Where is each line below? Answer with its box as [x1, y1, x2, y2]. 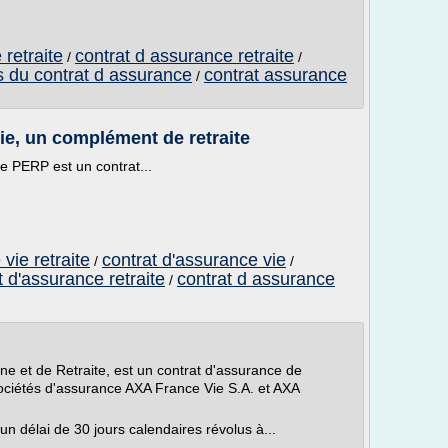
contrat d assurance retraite [75, 46, 294, 66]
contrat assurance [204, 65, 347, 85]
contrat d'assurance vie [102, 250, 286, 270]
